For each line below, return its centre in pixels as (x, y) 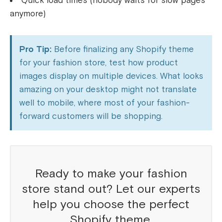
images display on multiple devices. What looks (111, 76)
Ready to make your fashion (111, 173)
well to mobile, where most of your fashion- (105, 103)
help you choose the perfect (111, 204)
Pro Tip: (35, 49)
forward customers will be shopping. (91, 116)
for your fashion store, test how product (99, 62)
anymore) (28, 13)
